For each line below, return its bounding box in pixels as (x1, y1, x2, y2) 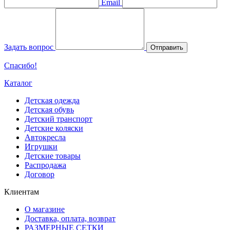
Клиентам (4, 187, 39, 196)
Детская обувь (25, 105, 74, 114)
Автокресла (25, 132, 66, 142)
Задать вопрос (4, 42, 53, 51)
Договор (25, 169, 54, 179)
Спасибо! (4, 61, 37, 70)
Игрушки (25, 142, 57, 151)
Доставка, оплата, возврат (25, 214, 116, 223)
